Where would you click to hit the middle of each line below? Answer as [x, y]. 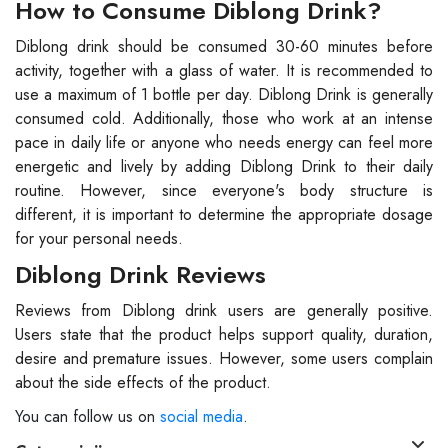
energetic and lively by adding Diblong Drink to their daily [224, 167]
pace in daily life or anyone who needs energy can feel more [224, 143]
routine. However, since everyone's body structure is [224, 191]
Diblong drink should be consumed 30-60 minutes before [224, 47]
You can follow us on [87, 417]
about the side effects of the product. [143, 383]
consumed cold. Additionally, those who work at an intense [224, 119]
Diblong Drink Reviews [140, 275]
